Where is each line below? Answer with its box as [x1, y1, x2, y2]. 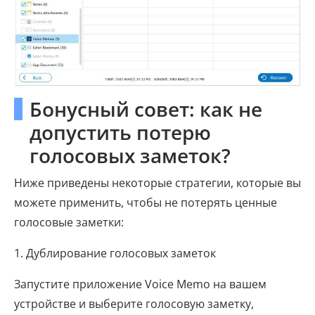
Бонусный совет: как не [30, 96, 262, 123]
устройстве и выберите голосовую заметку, [14, 296, 254, 312]
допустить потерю [30, 119, 211, 146]
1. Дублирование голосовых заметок [14, 245, 216, 262]
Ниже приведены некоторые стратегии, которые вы [14, 175, 301, 191]
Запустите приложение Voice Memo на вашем [14, 276, 266, 292]
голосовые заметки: [14, 214, 124, 231]
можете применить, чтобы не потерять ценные [14, 195, 277, 211]
